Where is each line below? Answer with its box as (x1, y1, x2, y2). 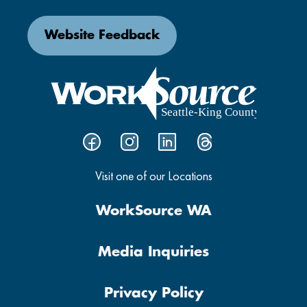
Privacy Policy (103, 286, 204, 300)
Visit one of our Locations (95, 167, 212, 184)
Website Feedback (45, 29, 160, 42)
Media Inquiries (98, 245, 209, 259)
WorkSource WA (95, 204, 212, 218)
